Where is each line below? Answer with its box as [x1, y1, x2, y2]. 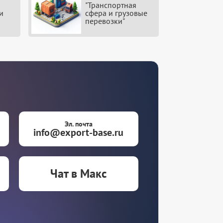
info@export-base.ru [33, 126, 124, 139]
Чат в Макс [50, 166, 107, 182]
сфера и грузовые [85, 8, 147, 18]
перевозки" [85, 16, 125, 26]
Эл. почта [64, 119, 93, 129]
